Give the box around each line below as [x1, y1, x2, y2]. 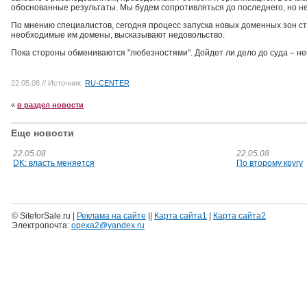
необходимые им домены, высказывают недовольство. [11, 30, 225, 40]
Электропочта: [12, 221, 71, 230]
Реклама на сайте [77, 211, 146, 221]
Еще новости [11, 127, 74, 138]
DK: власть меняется [13, 158, 95, 168]
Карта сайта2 [213, 211, 266, 221]
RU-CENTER [85, 79, 130, 87]
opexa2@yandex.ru [71, 221, 145, 230]
